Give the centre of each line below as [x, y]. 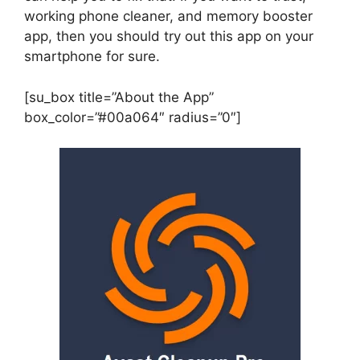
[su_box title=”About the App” [119, 97]
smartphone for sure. [92, 57]
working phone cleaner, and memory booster [168, 16]
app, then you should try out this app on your [169, 37]
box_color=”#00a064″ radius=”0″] [133, 117]
